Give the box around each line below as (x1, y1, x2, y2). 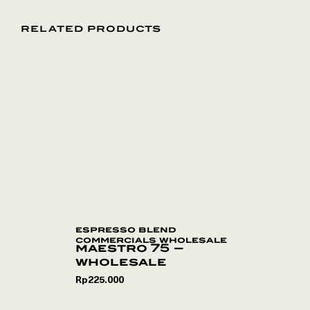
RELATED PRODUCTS (21, 24, 161, 34)
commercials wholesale (75, 235, 227, 245)
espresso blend (75, 224, 176, 235)
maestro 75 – (75, 241, 184, 255)
